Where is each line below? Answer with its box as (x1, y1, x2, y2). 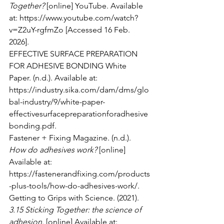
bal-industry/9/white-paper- (9, 97, 105, 107)
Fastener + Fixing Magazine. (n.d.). (9, 133, 133, 143)
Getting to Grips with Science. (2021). (9, 193, 141, 203)
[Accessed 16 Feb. (63, 25, 132, 35)
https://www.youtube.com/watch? (19, 13, 138, 23)
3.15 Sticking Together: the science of (9, 205, 143, 215)
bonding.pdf (9, 121, 54, 131)
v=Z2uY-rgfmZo (9, 25, 63, 35)
